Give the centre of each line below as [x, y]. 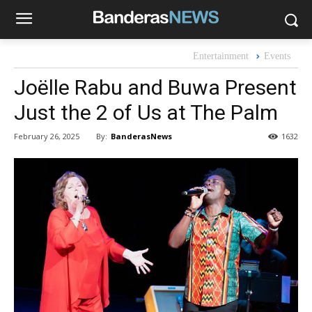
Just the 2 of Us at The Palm [146, 112]
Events [277, 56]
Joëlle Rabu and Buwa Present [155, 87]
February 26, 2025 [47, 136]
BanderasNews [141, 136]
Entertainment [221, 56]
